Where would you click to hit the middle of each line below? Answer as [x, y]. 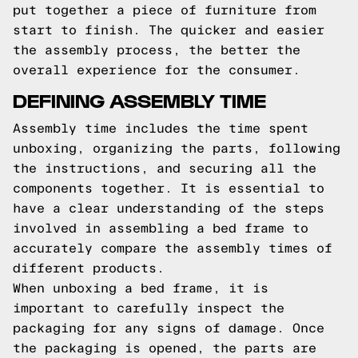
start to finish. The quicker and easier [169, 30]
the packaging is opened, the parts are [165, 348]
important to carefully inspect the [149, 308]
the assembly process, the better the [157, 50]
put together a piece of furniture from [165, 10]
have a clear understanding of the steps [169, 208]
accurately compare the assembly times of [173, 248]
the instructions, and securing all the [165, 168]
